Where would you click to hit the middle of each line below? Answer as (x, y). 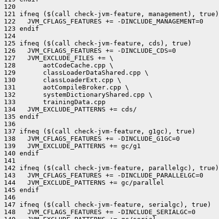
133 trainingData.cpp (55, 102)
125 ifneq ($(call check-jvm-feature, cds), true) (98, 43)
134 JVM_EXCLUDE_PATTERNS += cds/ (70, 109)
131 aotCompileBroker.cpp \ (66, 87)
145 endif (22, 190)
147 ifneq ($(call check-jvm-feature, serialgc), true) (108, 205)
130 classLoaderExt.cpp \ (63, 80)
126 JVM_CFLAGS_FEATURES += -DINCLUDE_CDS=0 (90, 51)
